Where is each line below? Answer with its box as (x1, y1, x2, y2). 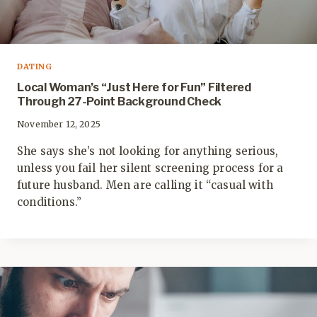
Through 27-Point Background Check (17, 94, 222, 108)
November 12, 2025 (17, 118, 100, 129)
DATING (17, 61, 52, 71)
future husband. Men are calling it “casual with (17, 178, 273, 192)
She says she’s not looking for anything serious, (17, 144, 279, 158)
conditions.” (17, 195, 82, 209)
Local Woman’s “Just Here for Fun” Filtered (17, 80, 251, 94)
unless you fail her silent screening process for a (17, 161, 284, 175)
